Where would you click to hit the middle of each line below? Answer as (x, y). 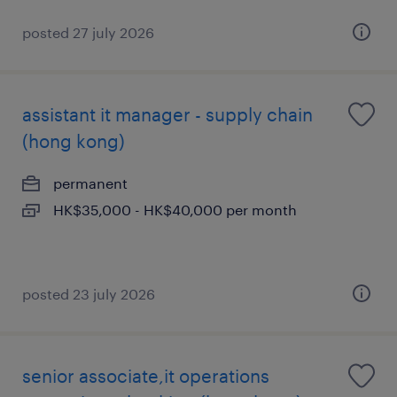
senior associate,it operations (146, 376)
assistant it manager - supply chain (167, 114)
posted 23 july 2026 (89, 294)
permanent (90, 183)
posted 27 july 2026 (88, 32)
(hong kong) (74, 141)
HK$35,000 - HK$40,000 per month (175, 210)
